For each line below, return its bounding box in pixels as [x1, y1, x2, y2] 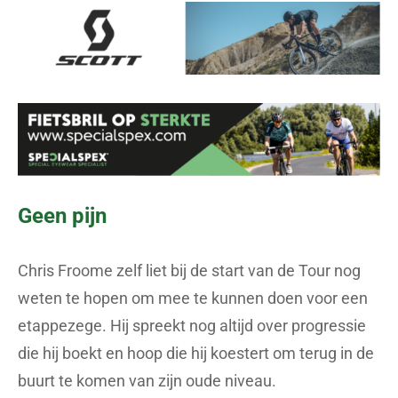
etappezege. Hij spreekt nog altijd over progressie [18, 315, 366, 335]
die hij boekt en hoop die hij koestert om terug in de [18, 343, 374, 362]
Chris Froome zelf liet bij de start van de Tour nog [18, 260, 361, 280]
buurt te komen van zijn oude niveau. [18, 370, 276, 390]
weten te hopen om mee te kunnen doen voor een [18, 288, 368, 307]
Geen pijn [18, 203, 107, 228]
